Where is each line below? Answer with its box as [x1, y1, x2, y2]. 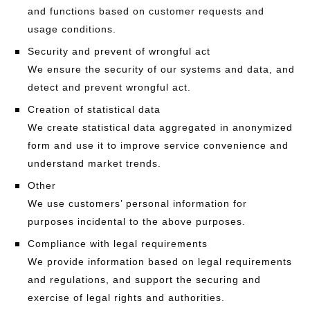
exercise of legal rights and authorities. [28, 292, 225, 303]
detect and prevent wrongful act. [28, 82, 191, 93]
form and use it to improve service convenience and [28, 140, 289, 151]
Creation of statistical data [28, 104, 161, 115]
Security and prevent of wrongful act [28, 46, 210, 57]
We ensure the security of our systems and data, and [28, 64, 295, 75]
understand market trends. [28, 158, 161, 169]
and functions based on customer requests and [28, 6, 264, 17]
